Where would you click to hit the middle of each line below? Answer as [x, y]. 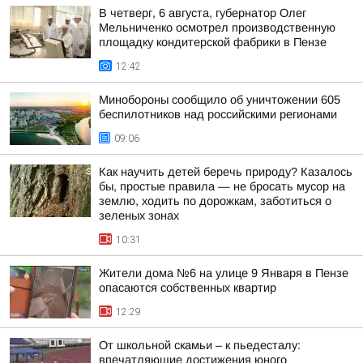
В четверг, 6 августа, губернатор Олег [203, 13]
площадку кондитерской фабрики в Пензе [213, 42]
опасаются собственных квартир [188, 288]
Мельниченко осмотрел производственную [217, 28]
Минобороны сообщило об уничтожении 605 [220, 100]
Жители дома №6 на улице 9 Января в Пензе [224, 273]
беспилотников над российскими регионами [218, 114]
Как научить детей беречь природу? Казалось [226, 172]
